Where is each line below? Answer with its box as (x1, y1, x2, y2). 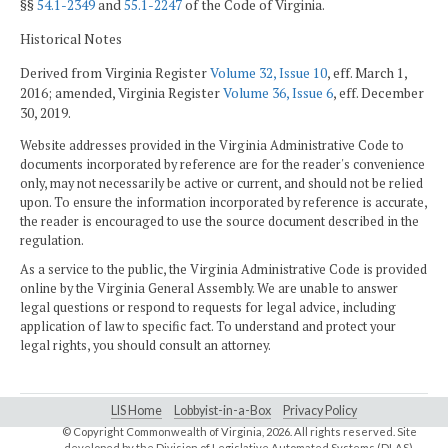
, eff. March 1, (327, 63, 407, 82)
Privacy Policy (283, 402, 357, 418)
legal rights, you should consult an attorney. (20, 337, 271, 355)
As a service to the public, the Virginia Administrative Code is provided (20, 261, 427, 279)
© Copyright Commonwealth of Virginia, (61, 424, 266, 438)
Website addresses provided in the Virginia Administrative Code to (20, 137, 404, 155)
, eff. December (333, 83, 424, 102)
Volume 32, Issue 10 (210, 63, 327, 82)
